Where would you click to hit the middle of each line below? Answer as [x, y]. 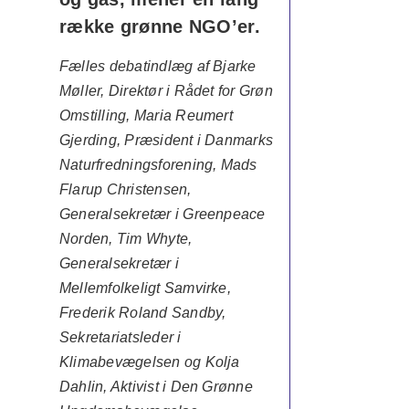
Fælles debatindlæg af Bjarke [157, 66]
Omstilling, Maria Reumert [146, 115]
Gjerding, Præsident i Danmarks [166, 140]
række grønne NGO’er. [159, 26]
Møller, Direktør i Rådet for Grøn [166, 91]
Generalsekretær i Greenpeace [162, 214]
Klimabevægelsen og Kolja [149, 362]
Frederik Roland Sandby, [142, 313]
